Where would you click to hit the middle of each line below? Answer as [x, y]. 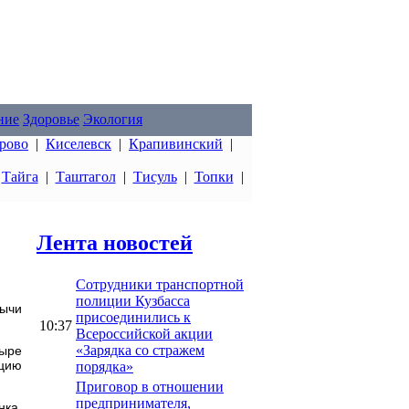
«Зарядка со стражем [140, 350]
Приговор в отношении [150, 386]
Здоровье [51, 119]
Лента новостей [115, 242]
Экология [113, 119]
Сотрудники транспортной [160, 284]
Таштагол [85, 177]
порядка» [105, 366]
